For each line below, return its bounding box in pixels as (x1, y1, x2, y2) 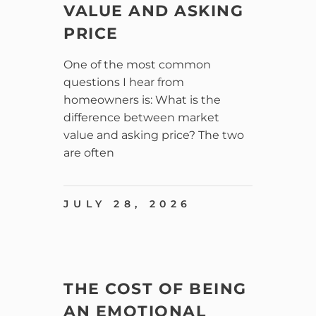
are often (63, 145, 115, 159)
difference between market (63, 110, 220, 124)
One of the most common (63, 57, 212, 71)
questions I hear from (63, 75, 185, 89)
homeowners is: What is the (63, 92, 221, 107)
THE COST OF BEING (63, 279, 247, 298)
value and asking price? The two (63, 128, 245, 142)
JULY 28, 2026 (63, 197, 192, 210)
